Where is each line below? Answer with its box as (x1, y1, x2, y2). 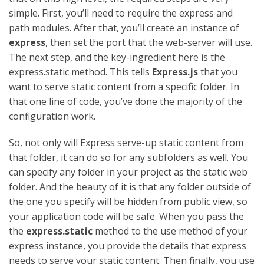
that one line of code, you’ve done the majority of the (9, 94, 242, 108)
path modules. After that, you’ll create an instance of (9, 21, 239, 34)
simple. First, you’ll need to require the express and (9, 6, 233, 19)
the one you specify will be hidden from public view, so (9, 194, 247, 208)
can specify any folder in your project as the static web (9, 165, 247, 179)
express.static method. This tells (9, 65, 152, 78)
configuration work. (9, 109, 95, 123)
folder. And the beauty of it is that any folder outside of (9, 180, 251, 193)
